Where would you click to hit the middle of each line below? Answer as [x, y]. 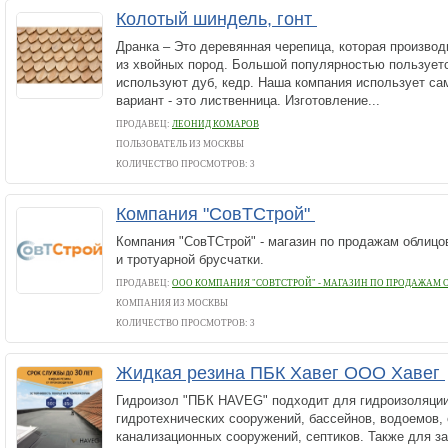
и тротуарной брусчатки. [190, 259]
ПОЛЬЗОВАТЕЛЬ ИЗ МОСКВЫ [180, 144]
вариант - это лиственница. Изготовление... [248, 100]
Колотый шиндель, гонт [216, 19]
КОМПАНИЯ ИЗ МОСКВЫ [172, 303]
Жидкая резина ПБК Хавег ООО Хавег [280, 373]
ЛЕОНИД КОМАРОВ [215, 124]
